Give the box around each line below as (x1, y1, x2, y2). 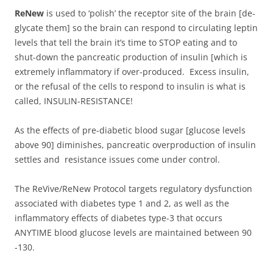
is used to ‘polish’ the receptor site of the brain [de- (46, 7, 255, 19)
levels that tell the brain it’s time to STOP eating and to (15, 36, 237, 48)
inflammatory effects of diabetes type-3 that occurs (15, 211, 222, 224)
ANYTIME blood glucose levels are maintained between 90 (15, 226, 252, 238)
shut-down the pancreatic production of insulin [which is (15, 51, 247, 63)
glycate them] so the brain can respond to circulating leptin (15, 21, 258, 34)
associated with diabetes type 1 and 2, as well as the (15, 197, 229, 209)
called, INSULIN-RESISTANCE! (15, 94, 133, 107)
